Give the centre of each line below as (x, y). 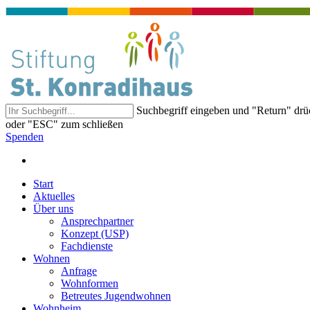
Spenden (25, 137)
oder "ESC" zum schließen (64, 124)
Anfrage (79, 271)
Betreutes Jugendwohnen (116, 296)
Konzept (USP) (95, 234)
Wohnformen (90, 283)
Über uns (53, 209)
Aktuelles (54, 196)
